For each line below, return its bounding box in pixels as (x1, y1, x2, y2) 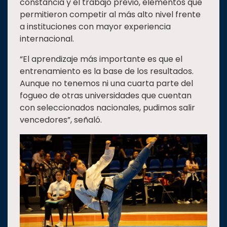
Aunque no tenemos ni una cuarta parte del (20, 78, 193, 90)
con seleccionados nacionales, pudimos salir (20, 102, 195, 114)
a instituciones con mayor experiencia (20, 21, 171, 33)
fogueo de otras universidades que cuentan (20, 90, 192, 102)
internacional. (20, 33, 74, 45)
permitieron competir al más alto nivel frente (20, 9, 201, 21)
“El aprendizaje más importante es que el (20, 53, 182, 65)
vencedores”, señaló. (20, 114, 102, 126)
